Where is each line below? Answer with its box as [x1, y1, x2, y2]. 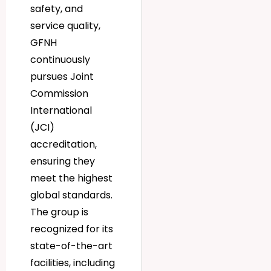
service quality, [30, 19, 100, 33]
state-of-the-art [30, 239, 113, 253]
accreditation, [30, 137, 97, 152]
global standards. [30, 188, 113, 203]
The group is [30, 205, 88, 220]
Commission [30, 87, 88, 101]
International [30, 103, 92, 118]
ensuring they [30, 154, 95, 169]
